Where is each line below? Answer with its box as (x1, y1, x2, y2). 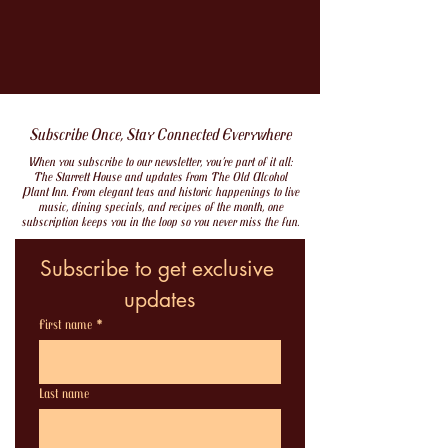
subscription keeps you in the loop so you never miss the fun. (21, 213, 299, 229)
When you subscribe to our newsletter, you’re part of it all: (28, 153, 292, 169)
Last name (39, 384, 89, 401)
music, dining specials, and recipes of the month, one (37, 198, 283, 214)
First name (39, 315, 92, 332)
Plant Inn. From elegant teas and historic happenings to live (21, 183, 299, 199)
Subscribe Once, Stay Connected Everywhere (29, 124, 291, 144)
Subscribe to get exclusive (39, 255, 274, 282)
